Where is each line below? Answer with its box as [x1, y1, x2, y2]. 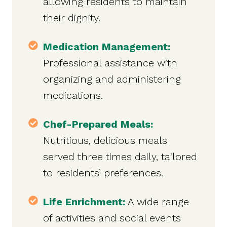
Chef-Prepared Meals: [43, 118, 153, 131]
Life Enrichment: [43, 196, 125, 208]
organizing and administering [43, 73, 181, 86]
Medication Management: [43, 41, 170, 53]
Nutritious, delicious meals [43, 134, 167, 147]
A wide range [125, 196, 189, 208]
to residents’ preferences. [43, 167, 163, 179]
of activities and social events [43, 212, 181, 224]
